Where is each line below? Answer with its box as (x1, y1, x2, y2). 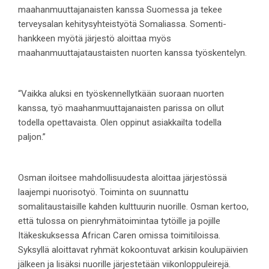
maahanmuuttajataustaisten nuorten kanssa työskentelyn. (18, 47, 247, 59)
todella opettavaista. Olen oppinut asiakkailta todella (18, 117, 222, 128)
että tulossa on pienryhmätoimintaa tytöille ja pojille (18, 216, 220, 227)
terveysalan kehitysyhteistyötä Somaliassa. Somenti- (18, 19, 226, 30)
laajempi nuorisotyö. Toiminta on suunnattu (18, 187, 189, 198)
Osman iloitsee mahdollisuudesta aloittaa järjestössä (18, 172, 227, 184)
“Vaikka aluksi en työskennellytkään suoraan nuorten (18, 88, 224, 100)
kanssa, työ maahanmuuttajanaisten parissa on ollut (18, 103, 224, 114)
